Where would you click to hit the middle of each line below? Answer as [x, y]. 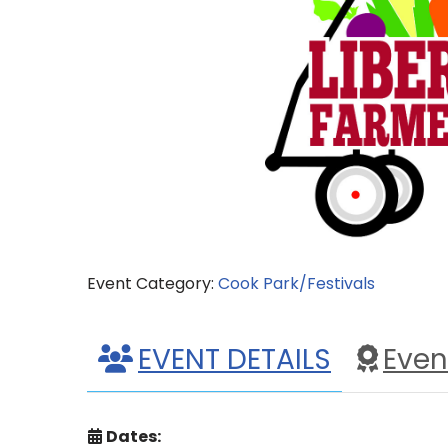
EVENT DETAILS [234, 359]
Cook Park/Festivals [296, 283]
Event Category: [152, 283]
